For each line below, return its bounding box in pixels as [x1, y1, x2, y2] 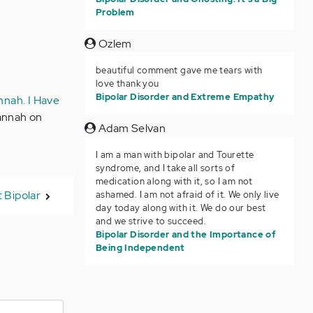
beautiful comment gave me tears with [95, 64, 263, 76]
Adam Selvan [96, 121, 166, 136]
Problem [95, 6, 135, 18]
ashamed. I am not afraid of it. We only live [95, 189, 279, 201]
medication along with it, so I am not [95, 175, 253, 187]
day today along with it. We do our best [95, 202, 266, 214]
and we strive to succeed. [95, 215, 206, 227]
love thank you [95, 78, 159, 89]
